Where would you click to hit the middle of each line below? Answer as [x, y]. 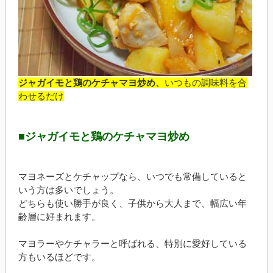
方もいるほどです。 [59, 257]
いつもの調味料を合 [205, 83]
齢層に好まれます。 [59, 217]
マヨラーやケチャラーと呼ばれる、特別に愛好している [132, 244]
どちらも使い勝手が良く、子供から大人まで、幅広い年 [132, 204]
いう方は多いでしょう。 [68, 190]
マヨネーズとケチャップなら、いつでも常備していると [132, 177]
